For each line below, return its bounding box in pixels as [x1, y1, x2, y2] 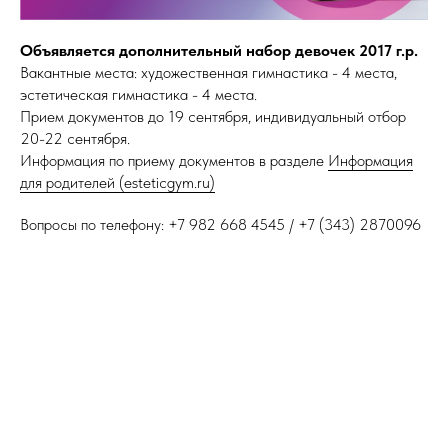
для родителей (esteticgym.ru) [20, 172, 215, 192]
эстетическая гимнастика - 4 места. [20, 84, 257, 104]
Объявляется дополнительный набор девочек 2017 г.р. [20, 40, 418, 60]
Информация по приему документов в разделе [20, 150, 328, 170]
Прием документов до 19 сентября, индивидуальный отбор [20, 106, 406, 126]
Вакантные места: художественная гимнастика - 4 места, [20, 62, 397, 82]
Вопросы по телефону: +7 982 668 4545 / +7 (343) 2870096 [20, 214, 421, 234]
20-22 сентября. [20, 128, 130, 148]
